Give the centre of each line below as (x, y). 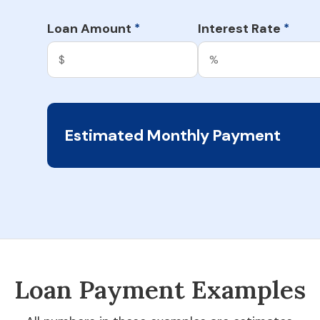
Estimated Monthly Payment (173, 135)
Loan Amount (91, 29)
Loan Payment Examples (160, 290)
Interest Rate (240, 29)
